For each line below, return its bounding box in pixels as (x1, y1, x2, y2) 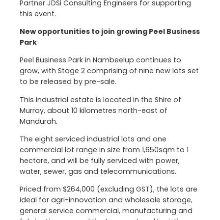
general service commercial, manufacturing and (20, 206, 192, 216)
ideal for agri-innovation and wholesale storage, (20, 195, 192, 205)
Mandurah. (20, 116, 57, 126)
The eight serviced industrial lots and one (20, 134, 166, 144)
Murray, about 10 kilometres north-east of (20, 105, 167, 115)
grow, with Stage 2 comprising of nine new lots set (20, 66, 199, 76)
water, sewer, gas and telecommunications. (20, 166, 176, 176)
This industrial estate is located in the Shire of (20, 94, 181, 105)
